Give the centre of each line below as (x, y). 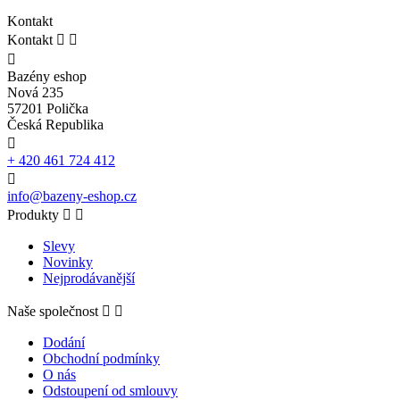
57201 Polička (48, 108)
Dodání (64, 342)
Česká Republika (55, 124)
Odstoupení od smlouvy (110, 390)
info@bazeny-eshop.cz (72, 196)
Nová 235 (35, 92)
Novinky (68, 262)
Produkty (33, 214)
